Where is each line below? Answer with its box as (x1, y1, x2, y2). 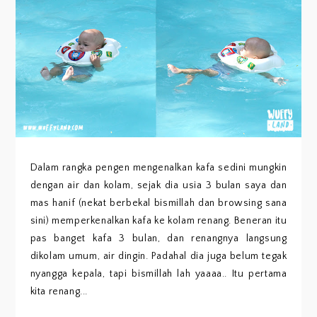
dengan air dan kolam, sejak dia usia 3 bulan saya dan (30, 180, 287, 192)
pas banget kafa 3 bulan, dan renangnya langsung (30, 233, 287, 245)
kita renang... (30, 286, 88, 298)
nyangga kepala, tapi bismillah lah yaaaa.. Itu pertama (30, 268, 287, 280)
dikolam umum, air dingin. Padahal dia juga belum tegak (30, 250, 287, 263)
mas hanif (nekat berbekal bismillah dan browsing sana (30, 197, 287, 209)
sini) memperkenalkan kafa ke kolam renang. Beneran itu (30, 215, 287, 227)
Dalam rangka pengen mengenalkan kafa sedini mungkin (30, 162, 287, 174)
